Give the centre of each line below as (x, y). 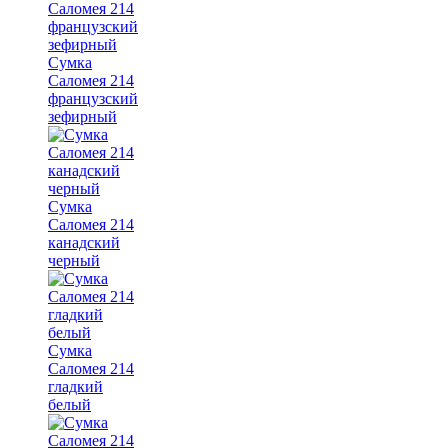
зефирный (82, 116)
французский (93, 98)
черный (74, 260)
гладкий (75, 386)
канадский (84, 242)
